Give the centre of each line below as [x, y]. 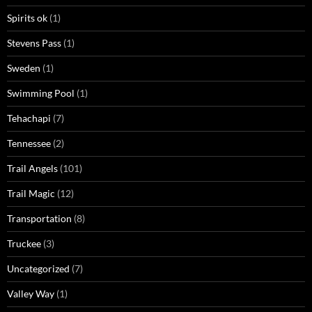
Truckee [24, 244]
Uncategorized [38, 269]
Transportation [39, 219]
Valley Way [31, 294]
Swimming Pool [41, 93]
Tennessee [29, 143]
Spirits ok [27, 18]
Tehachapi [29, 118]
